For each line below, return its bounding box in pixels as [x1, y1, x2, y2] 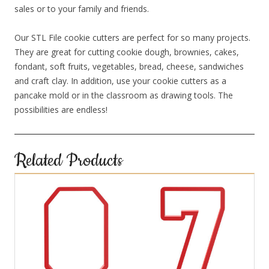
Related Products [14, 150, 122, 173]
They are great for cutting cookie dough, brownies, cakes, [14, 46, 239, 58]
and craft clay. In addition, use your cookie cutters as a [14, 75, 226, 87]
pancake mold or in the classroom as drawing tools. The [14, 89, 233, 101]
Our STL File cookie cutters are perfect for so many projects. [14, 32, 250, 44]
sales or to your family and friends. [14, 3, 149, 15]
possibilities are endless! [14, 104, 107, 116]
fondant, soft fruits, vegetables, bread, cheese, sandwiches [14, 61, 244, 73]
